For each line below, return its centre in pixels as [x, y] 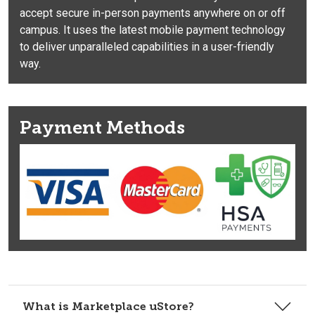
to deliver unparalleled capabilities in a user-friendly [147, 46]
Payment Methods [102, 127]
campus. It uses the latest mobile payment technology [153, 30]
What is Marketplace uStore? [108, 307]
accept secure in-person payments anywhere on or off [153, 13]
